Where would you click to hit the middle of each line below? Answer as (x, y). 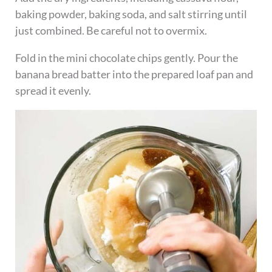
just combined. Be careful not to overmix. (111, 31)
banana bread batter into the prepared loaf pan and (134, 74)
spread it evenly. (53, 91)
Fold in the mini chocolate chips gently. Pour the (127, 58)
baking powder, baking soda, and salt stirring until (131, 14)
